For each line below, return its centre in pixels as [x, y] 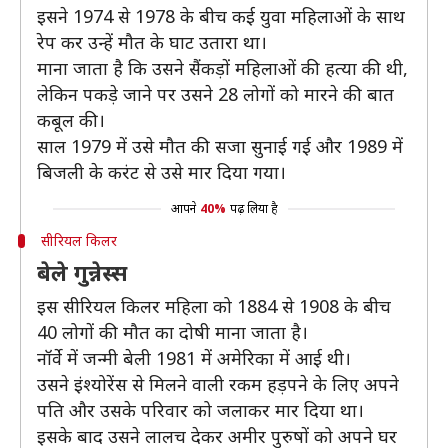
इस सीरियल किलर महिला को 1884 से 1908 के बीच [214, 306]
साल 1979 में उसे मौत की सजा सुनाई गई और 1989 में [220, 146]
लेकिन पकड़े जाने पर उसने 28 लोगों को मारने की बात [215, 94]
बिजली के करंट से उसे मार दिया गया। [161, 172]
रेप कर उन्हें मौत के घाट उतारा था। [152, 42]
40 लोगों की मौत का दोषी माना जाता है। [172, 332]
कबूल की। [71, 120]
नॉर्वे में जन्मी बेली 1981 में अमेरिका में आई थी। [194, 358]
